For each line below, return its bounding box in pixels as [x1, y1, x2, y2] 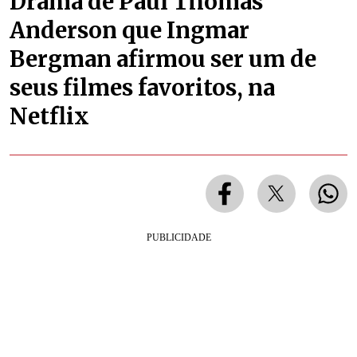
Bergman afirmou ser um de [10, 44, 316, 73]
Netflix [10, 101, 89, 131]
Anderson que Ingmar [10, 15, 249, 45]
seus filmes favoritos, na [10, 73, 275, 102]
